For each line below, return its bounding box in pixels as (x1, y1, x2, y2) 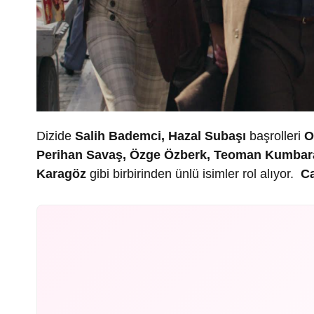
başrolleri (246, 128, 304, 143)
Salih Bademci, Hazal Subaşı (75, 128, 246, 143)
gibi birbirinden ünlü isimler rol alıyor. (86, 166, 301, 181)
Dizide (36, 128, 75, 143)
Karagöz (36, 166, 86, 181)
